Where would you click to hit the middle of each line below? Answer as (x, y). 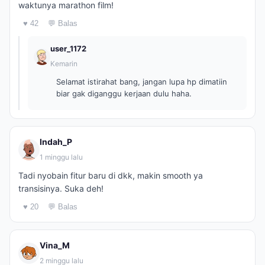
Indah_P (56, 142)
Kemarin (64, 64)
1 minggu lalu (61, 157)
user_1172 (68, 49)
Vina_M (55, 245)
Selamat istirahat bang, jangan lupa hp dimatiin (142, 82)
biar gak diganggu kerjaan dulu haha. (124, 93)
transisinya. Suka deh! (61, 188)
